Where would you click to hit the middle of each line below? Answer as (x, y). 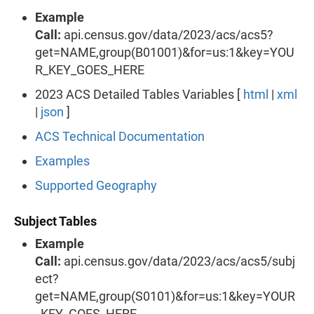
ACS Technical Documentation (120, 136)
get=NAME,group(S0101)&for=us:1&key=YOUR (165, 296)
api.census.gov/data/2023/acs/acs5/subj (178, 261)
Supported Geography (96, 185)
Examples (62, 161)
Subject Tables (55, 221)
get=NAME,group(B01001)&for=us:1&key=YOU (165, 52)
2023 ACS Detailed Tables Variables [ (139, 94)
